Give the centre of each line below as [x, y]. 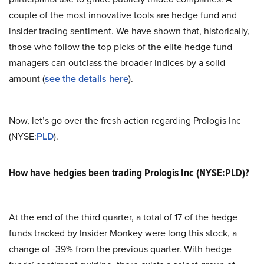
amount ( [27, 79]
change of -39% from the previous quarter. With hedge [120, 249]
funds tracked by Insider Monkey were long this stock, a [123, 233]
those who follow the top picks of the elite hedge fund [121, 47]
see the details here [87, 79]
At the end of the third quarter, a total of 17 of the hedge [123, 217]
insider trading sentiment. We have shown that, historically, [129, 31]
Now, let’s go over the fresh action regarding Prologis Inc [125, 121]
